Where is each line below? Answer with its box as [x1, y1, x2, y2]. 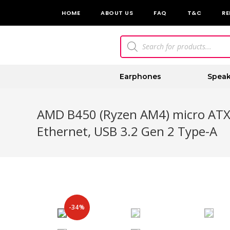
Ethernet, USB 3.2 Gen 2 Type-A [37, 123, 217, 140]
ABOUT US [101, 9, 133, 17]
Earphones [120, 72, 161, 81]
